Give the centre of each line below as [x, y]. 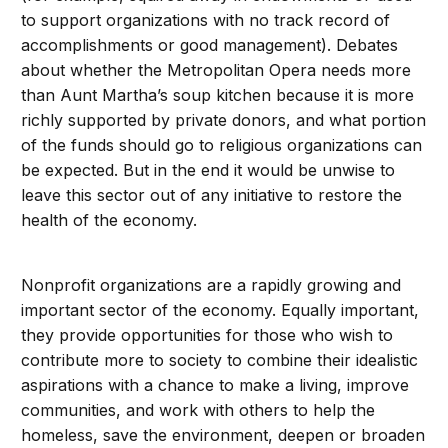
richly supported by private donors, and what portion [224, 120]
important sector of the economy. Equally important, [220, 310]
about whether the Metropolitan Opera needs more [216, 70]
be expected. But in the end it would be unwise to [208, 170]
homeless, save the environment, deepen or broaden [223, 435]
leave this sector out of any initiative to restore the [212, 195]
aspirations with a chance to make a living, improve [215, 385]
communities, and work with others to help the [198, 410]
